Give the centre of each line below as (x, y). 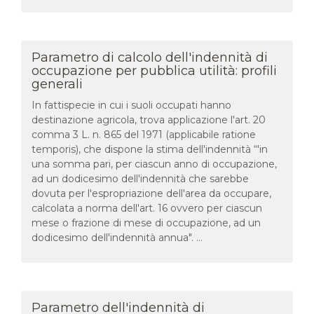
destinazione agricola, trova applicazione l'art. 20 (149, 120)
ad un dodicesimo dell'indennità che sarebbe (140, 178)
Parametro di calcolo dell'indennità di (150, 57)
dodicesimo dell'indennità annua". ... (117, 237)
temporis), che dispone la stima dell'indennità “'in (150, 149)
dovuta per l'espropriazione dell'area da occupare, (151, 193)
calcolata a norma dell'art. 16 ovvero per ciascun (147, 208)
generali (57, 84)
